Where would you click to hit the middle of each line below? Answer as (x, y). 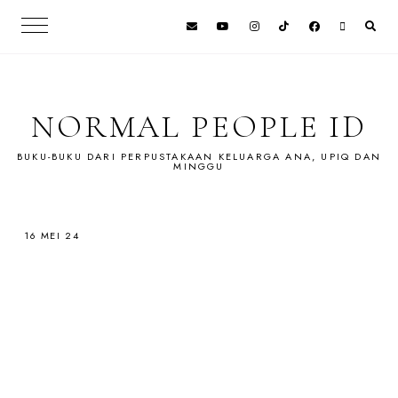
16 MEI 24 (52, 235)
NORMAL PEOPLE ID (199, 127)
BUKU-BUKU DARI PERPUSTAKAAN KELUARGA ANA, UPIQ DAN (199, 156)
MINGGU (199, 166)
